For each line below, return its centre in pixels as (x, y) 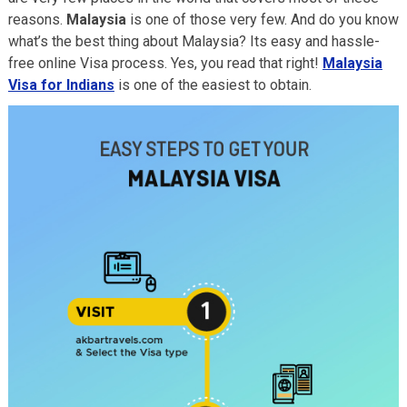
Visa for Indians (61, 85)
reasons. (37, 20)
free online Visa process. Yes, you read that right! (165, 63)
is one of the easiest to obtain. (213, 85)
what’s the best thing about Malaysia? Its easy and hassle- (194, 41)
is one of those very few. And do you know (264, 20)
